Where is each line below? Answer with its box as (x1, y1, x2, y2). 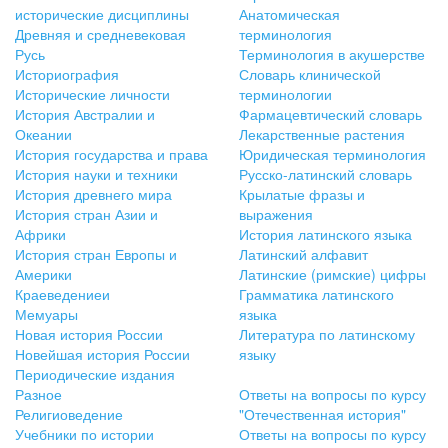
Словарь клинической (239, 64, 381, 85)
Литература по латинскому (239, 324, 415, 345)
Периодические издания (15, 364, 175, 385)
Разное (15, 384, 62, 405)
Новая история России (15, 324, 163, 345)
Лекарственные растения (239, 124, 405, 145)
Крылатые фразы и (239, 184, 365, 205)
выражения (239, 204, 313, 225)
